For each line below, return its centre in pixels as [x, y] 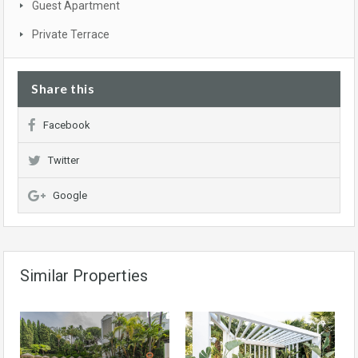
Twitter [64, 161]
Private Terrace [71, 35]
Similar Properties [84, 276]
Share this [63, 89]
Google [70, 196]
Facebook [67, 125]
